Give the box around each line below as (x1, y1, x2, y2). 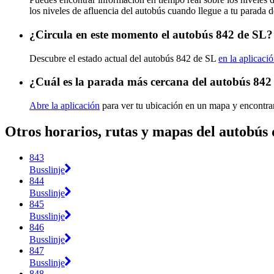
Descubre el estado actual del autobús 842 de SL (29, 53, 218, 64)
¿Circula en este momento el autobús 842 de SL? (29, 28, 273, 41)
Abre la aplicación (29, 100, 100, 111)
